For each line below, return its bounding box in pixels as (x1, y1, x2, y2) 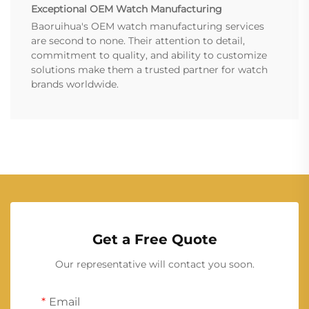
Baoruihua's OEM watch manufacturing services (31, 19, 264, 32)
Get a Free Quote (92, 230, 217, 248)
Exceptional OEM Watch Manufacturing (31, 2, 222, 15)
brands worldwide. (31, 77, 119, 90)
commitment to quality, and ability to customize (31, 48, 267, 61)
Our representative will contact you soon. (54, 257, 255, 270)
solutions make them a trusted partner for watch (31, 63, 268, 76)
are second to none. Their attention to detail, (31, 34, 245, 47)
